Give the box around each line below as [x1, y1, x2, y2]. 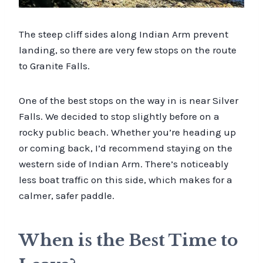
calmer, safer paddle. [19, 189, 114, 201]
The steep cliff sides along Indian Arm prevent [19, 28, 228, 40]
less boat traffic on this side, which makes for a [19, 173, 232, 186]
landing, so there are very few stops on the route [19, 43, 237, 56]
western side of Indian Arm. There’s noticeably [19, 157, 228, 170]
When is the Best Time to [19, 230, 238, 251]
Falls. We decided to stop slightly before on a [19, 110, 220, 122]
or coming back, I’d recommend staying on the [19, 141, 232, 154]
